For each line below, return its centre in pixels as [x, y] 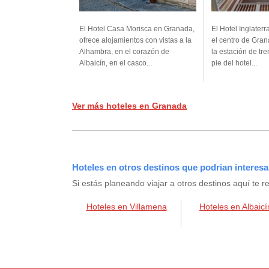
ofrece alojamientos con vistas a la [135, 41]
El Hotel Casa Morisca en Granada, [137, 29]
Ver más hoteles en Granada [129, 106]
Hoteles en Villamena [126, 207]
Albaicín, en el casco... [116, 63]
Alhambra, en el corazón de [124, 52]
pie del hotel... [234, 63]
